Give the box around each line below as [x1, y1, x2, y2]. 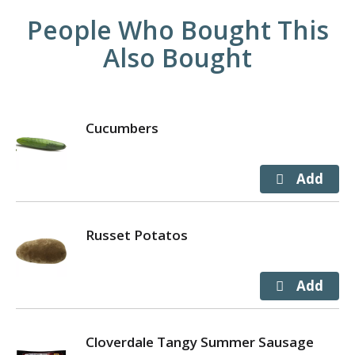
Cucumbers [86, 118, 158, 137]
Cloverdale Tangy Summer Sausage [86, 332, 314, 351]
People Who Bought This [26, 12, 329, 47]
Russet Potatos [86, 225, 188, 244]
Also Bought [103, 40, 252, 74]
